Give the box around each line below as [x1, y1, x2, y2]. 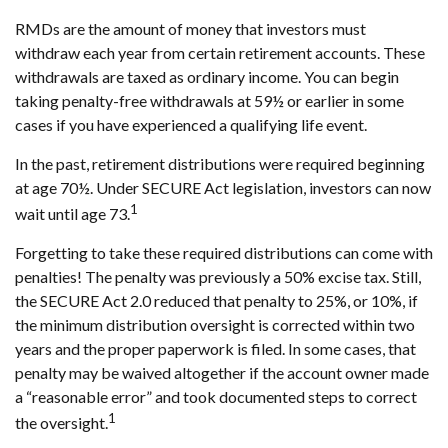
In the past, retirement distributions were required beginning [15, 153, 425, 173]
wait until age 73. [15, 203, 130, 223]
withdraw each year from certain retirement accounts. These [15, 42, 425, 62]
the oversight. [15, 413, 108, 433]
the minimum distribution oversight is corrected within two [15, 314, 415, 334]
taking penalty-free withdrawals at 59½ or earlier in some [15, 90, 404, 110]
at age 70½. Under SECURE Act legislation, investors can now [15, 177, 431, 197]
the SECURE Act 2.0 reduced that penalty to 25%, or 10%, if [15, 290, 418, 310]
